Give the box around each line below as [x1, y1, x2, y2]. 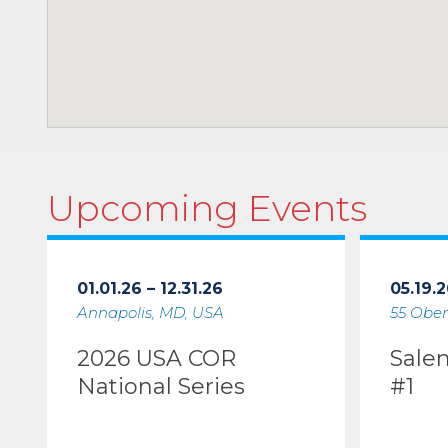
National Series [77, 373, 245, 400]
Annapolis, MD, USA [77, 303, 224, 322]
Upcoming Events [47, 186, 367, 230]
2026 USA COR [77, 345, 236, 372]
